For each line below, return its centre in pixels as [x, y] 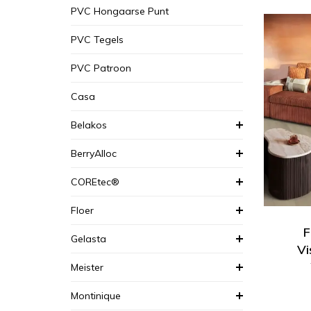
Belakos [89, 125]
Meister [87, 267]
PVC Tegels [97, 40]
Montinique [96, 296]
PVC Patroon [101, 68]
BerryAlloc [94, 153]
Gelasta [89, 239]
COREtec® [95, 182]
